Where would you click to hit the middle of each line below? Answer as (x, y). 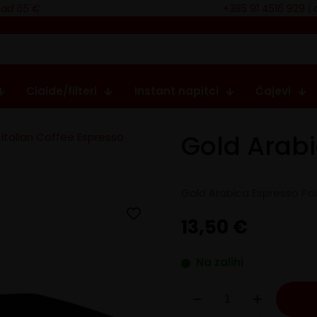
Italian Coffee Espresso (63, 137)
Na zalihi (219, 263)
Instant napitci (176, 91)
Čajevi (273, 91)
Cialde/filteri (62, 91)
